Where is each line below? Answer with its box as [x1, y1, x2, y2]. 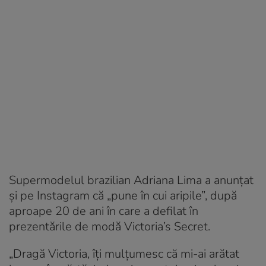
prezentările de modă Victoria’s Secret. [9, 218, 210, 235]
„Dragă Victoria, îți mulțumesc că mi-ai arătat [9, 246, 239, 262]
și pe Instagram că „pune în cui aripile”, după [9, 188, 237, 204]
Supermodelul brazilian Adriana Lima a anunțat [9, 172, 254, 189]
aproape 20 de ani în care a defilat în [9, 203, 198, 220]
